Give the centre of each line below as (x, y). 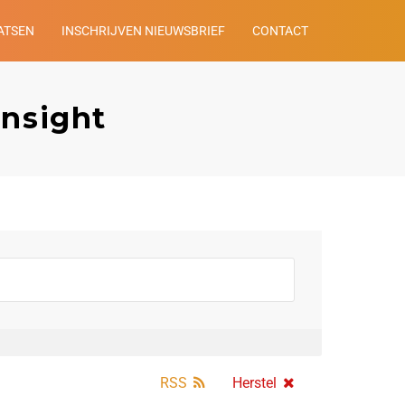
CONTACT (280, 31)
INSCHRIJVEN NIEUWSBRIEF (143, 31)
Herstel (254, 383)
